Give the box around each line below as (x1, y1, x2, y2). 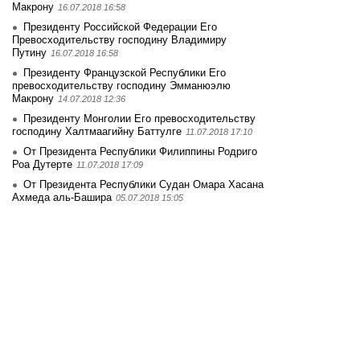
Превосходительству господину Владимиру (12, 34, 227, 46)
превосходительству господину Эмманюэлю (12, 80, 231, 92)
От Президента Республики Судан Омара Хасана (23, 178, 264, 190)
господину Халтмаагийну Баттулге (12, 125, 182, 137)
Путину (12, 47, 47, 59)
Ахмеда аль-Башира (12, 191, 112, 203)
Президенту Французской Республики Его (23, 67, 226, 79)
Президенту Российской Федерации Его (23, 21, 217, 33)
